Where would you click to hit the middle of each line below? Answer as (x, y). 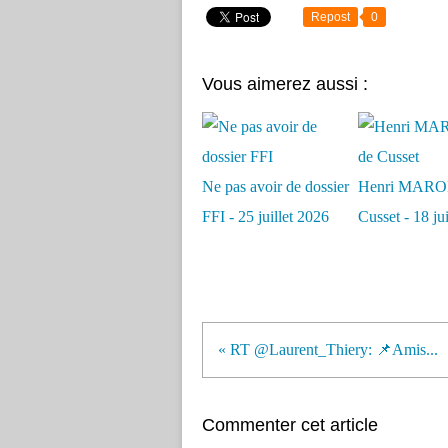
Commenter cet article (290, 425)
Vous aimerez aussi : (285, 84)
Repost (330, 17)
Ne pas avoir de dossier (275, 186)
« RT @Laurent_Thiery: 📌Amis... (328, 349)
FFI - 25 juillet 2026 (265, 216)
